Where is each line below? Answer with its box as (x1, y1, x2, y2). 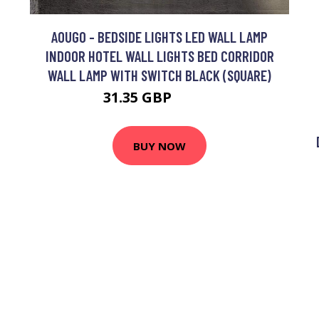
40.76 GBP (174, 93, 216, 105)
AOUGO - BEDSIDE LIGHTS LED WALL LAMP (51, 28, 268, 46)
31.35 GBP (103, 88, 175, 107)
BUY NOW (133, 138, 186, 153)
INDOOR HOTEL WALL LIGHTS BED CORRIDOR (45, 47, 274, 65)
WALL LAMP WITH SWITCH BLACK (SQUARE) (48, 66, 271, 84)
